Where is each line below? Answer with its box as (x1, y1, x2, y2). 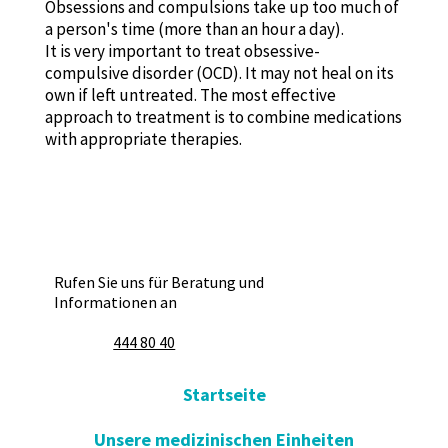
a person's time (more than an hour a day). (44, 17, 344, 40)
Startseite (182, 382, 266, 406)
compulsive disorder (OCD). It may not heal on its (44, 61, 394, 84)
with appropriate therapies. (44, 127, 242, 150)
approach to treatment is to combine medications (44, 105, 402, 128)
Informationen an (54, 291, 178, 312)
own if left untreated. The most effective (44, 83, 336, 106)
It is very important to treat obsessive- (44, 39, 320, 62)
